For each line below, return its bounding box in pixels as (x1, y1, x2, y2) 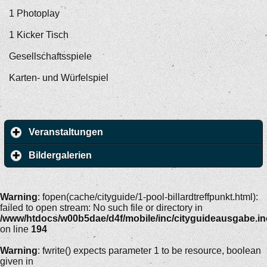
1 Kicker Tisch (9, 30, 69, 41)
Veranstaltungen (29, 127, 103, 138)
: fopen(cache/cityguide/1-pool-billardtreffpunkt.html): (38, 191, 258, 202)
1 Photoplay (9, 8, 60, 19)
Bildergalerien (29, 150, 92, 161)
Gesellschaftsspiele (9, 51, 92, 62)
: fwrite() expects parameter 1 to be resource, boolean (38, 245, 261, 256)
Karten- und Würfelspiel (9, 73, 108, 83)
